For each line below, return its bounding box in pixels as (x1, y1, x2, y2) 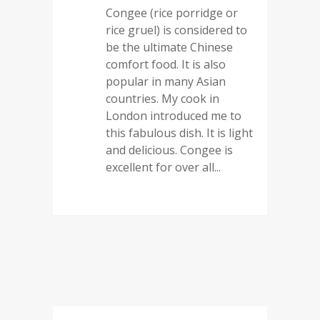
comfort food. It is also (106, 56, 226, 72)
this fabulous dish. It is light (106, 125, 253, 141)
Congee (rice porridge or (106, 5, 238, 21)
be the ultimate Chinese (106, 39, 233, 55)
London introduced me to (106, 108, 241, 124)
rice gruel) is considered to (106, 22, 247, 38)
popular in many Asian (106, 74, 226, 89)
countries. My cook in (106, 91, 219, 106)
